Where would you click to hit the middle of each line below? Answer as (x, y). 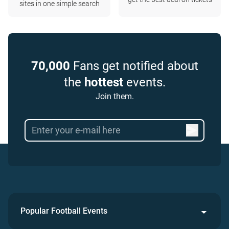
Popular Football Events (64, 211)
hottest (104, 82)
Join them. (114, 96)
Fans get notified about (134, 66)
